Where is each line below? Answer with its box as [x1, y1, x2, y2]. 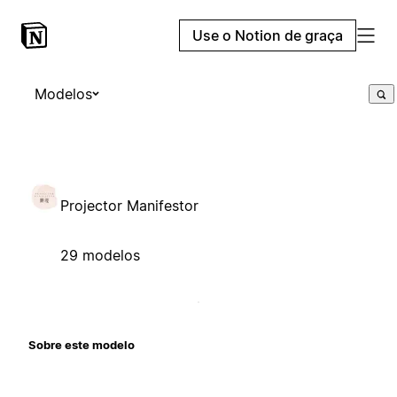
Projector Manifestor [60, 196, 198, 214]
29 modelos [60, 245, 140, 264]
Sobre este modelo [28, 337, 135, 352]
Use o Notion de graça [192, 27, 343, 44]
